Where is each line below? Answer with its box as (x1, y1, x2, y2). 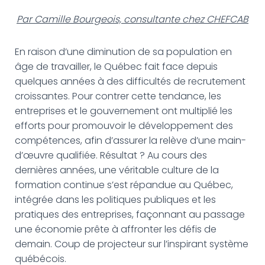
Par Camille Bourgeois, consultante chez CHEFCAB (17, 12, 248, 26)
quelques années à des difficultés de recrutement (15, 75, 245, 88)
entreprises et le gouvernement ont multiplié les (15, 104, 232, 118)
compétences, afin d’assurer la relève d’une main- (15, 134, 246, 147)
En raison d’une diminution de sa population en (15, 45, 232, 59)
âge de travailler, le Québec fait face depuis (15, 60, 218, 73)
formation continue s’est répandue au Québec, (15, 178, 233, 192)
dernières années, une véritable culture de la (15, 163, 219, 177)
